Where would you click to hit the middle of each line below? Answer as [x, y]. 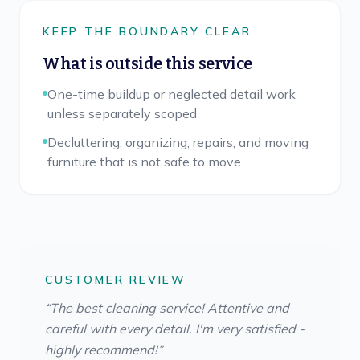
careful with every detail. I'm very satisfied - [175, 329]
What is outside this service [147, 63]
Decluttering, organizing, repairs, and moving [178, 142]
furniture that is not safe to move [144, 162]
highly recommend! [101, 350]
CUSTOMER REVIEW [116, 280]
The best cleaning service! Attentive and [170, 308]
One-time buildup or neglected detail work [172, 94]
